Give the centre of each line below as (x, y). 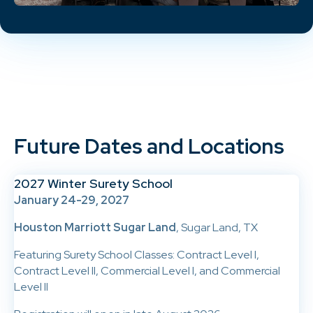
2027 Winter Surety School (93, 184)
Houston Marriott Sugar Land (95, 228)
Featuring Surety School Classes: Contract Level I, (137, 255)
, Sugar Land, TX (217, 228)
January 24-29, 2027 (72, 201)
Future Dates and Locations (149, 146)
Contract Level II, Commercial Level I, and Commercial (147, 271)
